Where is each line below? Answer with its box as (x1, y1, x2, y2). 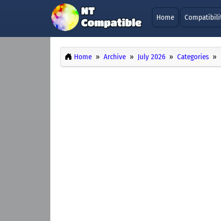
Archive (104, 52, 126, 62)
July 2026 (138, 52, 165, 62)
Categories (177, 52, 209, 62)
